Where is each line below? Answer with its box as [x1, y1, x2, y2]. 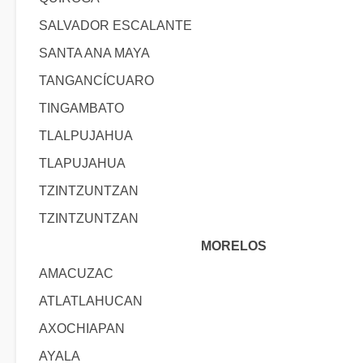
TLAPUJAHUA [39, 156, 126, 170]
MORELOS [200, 239, 267, 253]
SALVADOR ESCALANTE [39, 19, 192, 32]
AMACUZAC [39, 267, 113, 280]
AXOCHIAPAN [39, 322, 125, 335]
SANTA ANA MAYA [39, 46, 150, 60]
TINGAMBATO [39, 101, 124, 115]
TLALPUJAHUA [39, 129, 133, 143]
